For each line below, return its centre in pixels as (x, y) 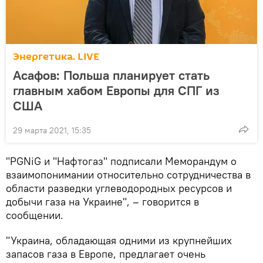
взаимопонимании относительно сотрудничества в (128, 175)
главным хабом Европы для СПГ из (116, 91)
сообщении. (35, 215)
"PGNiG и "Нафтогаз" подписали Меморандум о (121, 161)
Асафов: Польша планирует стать (111, 75)
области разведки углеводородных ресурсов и (119, 188)
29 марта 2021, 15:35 (52, 131)
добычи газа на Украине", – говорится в (102, 202)
